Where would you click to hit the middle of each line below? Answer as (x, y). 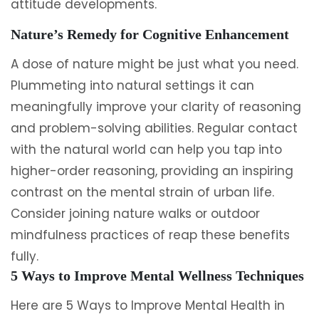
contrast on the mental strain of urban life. (142, 192)
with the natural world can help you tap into (146, 150)
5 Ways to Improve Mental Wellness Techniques (157, 276)
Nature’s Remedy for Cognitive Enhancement (150, 34)
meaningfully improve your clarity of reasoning (156, 107)
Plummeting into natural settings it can (132, 85)
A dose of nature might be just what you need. (155, 64)
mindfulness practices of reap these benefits (150, 235)
